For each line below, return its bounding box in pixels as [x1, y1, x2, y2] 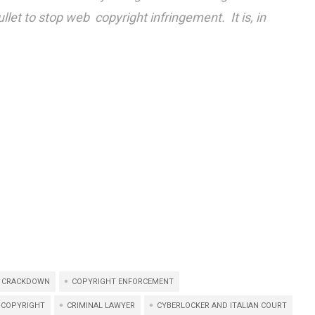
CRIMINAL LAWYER [67, 301, 135, 310]
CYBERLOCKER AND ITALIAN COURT [157, 301, 287, 310]
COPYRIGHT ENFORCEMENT [72, 277, 174, 286]
